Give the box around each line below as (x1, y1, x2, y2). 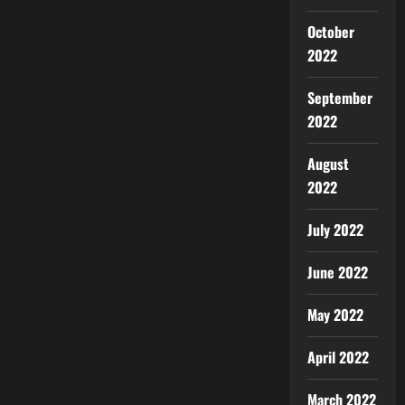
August (306, 153, 349, 174)
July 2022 (306, 219, 363, 240)
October (306, 21, 354, 42)
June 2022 (306, 261, 368, 283)
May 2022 (306, 304, 363, 325)
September (306, 87, 372, 108)
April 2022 (306, 346, 369, 368)
